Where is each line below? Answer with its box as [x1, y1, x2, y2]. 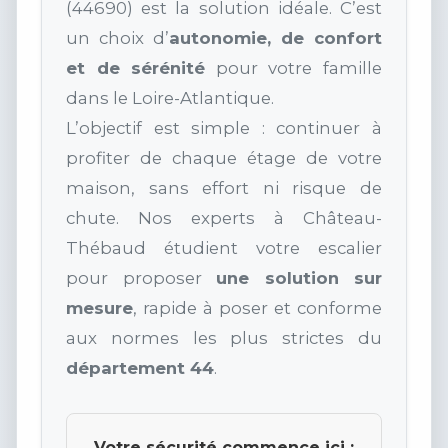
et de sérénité [66, 58, 206, 79]
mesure [66, 298, 133, 319]
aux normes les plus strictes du [66, 328, 382, 349]
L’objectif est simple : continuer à [66, 118, 382, 139]
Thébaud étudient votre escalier [66, 238, 382, 259]
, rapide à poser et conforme [133, 298, 382, 319]
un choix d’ [66, 28, 169, 49]
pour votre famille [205, 58, 383, 79]
